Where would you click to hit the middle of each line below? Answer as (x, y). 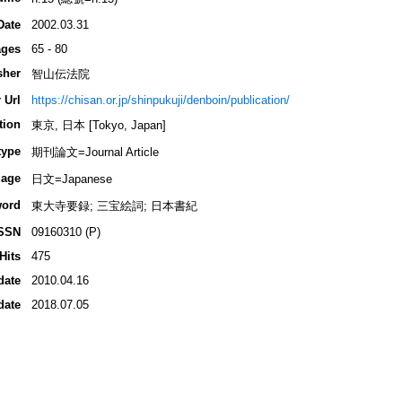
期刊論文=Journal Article (95, 153)
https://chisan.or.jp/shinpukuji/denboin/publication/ (160, 100)
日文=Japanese (71, 179)
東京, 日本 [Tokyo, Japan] (98, 126)
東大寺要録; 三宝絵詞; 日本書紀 (114, 206)
